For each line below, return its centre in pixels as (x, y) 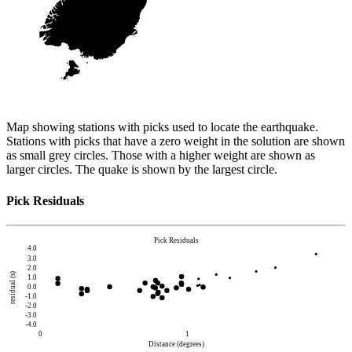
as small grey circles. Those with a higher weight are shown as (161, 156)
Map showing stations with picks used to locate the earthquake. (162, 127)
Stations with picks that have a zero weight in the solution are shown (176, 141)
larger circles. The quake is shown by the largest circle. (142, 170)
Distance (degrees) (176, 345)
